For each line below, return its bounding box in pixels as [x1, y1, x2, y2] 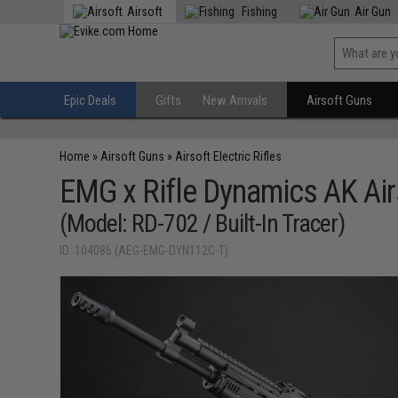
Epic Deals [64, 92, 117, 108]
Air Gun [354, 4, 392, 19]
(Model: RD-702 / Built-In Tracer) [60, 209, 346, 238]
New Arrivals [203, 92, 268, 108]
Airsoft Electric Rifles [175, 149, 283, 163]
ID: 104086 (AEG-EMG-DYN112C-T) [60, 243, 229, 258]
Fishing [239, 4, 278, 19]
